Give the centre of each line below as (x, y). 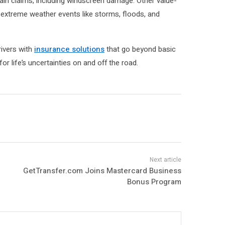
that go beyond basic (140, 49)
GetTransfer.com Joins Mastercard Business (102, 171)
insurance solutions (69, 49)
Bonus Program (154, 182)
